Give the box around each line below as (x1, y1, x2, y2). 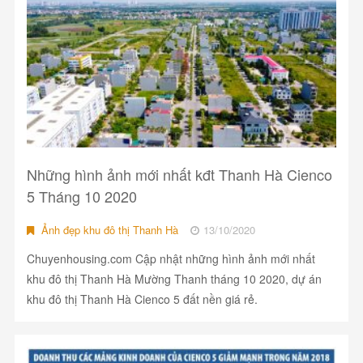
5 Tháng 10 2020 (26, 186, 137, 207)
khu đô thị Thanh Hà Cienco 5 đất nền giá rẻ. (26, 291, 258, 308)
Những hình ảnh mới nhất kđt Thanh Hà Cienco (26, 164, 332, 186)
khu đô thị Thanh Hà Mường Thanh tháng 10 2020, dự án (26, 271, 322, 288)
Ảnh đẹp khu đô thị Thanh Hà (37, 222, 178, 238)
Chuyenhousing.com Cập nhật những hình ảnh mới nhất (26, 250, 315, 267)
